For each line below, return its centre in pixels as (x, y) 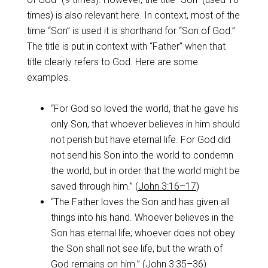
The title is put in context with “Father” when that (126, 46)
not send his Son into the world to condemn (142, 155)
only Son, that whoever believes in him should (145, 124)
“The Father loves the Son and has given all (140, 202)
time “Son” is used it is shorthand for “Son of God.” (131, 31)
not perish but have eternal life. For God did (140, 140)
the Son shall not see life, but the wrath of (136, 249)
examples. (48, 77)
